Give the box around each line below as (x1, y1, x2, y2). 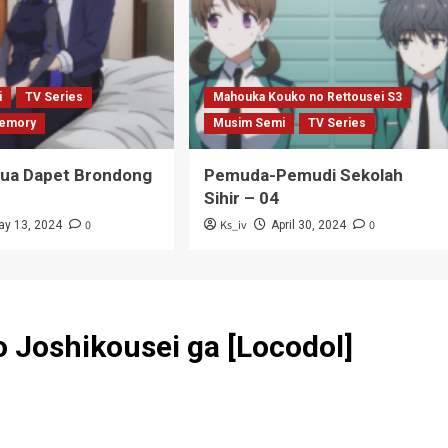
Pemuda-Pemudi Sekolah (203, 165, 403, 185)
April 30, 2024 (270, 218, 346, 232)
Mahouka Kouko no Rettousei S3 (212, 90, 402, 104)
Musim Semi (212, 116, 285, 130)
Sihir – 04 (203, 188, 279, 208)
